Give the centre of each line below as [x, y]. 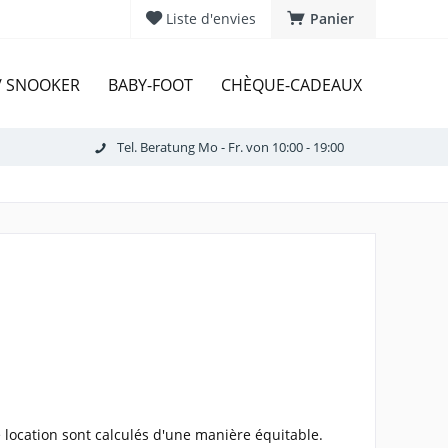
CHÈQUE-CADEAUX [291, 85]
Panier [332, 18]
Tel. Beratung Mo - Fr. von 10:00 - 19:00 [230, 146]
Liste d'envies [211, 18]
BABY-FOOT [150, 85]
